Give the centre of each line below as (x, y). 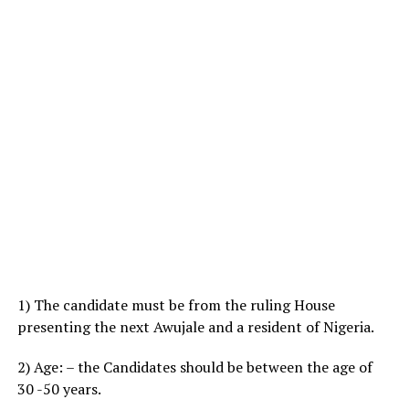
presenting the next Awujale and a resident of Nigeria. (195, 326)
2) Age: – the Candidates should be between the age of (194, 367)
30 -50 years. (59, 388)
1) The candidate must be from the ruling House (176, 304)
